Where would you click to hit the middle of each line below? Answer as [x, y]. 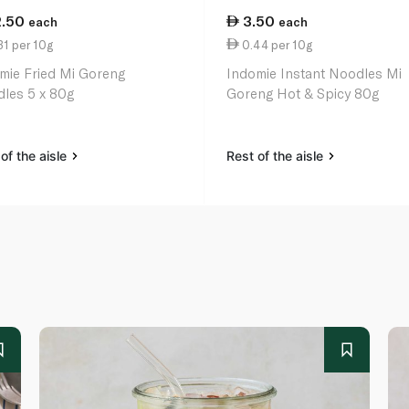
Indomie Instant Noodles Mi [315, 73]
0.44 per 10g [276, 44]
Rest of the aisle [277, 156]
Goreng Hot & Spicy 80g [303, 94]
